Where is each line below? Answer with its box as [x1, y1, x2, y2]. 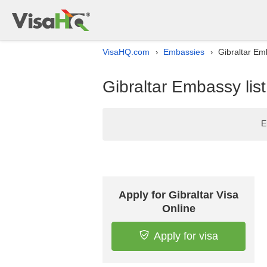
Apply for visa [153, 230, 218, 242]
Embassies [163, 47, 204, 57]
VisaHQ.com [103, 47, 150, 57]
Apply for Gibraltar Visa [119, 189, 238, 201]
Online [162, 203, 195, 215]
